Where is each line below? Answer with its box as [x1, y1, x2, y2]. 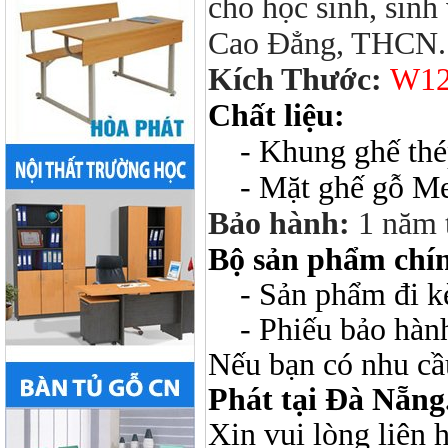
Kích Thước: [208, 62, 382, 97]
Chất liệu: [208, 98, 345, 133]
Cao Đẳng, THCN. [208, 26, 446, 61]
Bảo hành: [208, 206, 350, 241]
